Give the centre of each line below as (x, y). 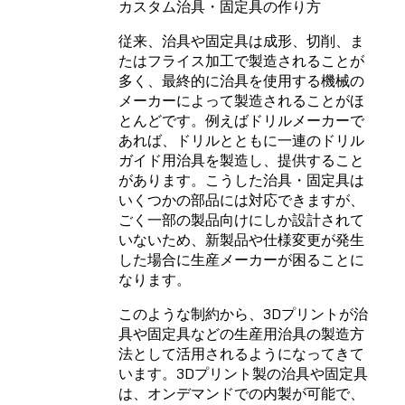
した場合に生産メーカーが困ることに (241, 260)
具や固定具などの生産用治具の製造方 (241, 334)
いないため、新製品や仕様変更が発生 (241, 240)
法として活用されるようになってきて (241, 354)
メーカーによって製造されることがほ (241, 101)
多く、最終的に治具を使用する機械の (241, 81)
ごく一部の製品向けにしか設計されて (241, 220)
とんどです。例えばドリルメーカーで (241, 121)
